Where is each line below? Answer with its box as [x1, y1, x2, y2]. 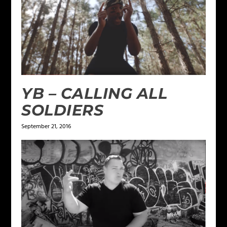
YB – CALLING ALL [21, 84, 168, 103]
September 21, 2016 [21, 121, 71, 132]
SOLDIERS [21, 100, 104, 120]
